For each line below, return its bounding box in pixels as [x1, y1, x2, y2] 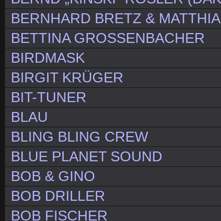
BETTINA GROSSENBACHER [11, 30, 205, 46]
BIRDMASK [11, 50, 85, 66]
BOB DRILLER [11, 188, 105, 204]
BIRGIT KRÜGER [11, 70, 123, 86]
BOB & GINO [11, 168, 95, 184]
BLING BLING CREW [11, 129, 148, 145]
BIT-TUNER [11, 89, 86, 106]
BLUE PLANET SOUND [11, 148, 162, 165]
